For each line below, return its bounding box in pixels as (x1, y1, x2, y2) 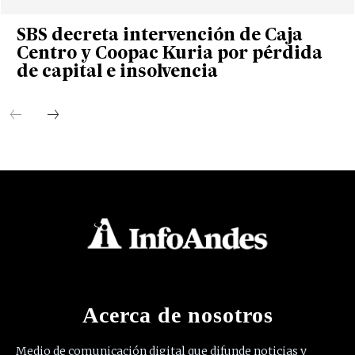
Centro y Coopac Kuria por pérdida (16, 46, 323, 63)
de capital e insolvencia (16, 64, 218, 82)
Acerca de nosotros (82, 303, 273, 328)
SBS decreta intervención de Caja (16, 28, 303, 45)
